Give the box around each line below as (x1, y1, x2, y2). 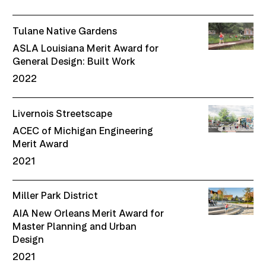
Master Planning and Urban (12, 220, 137, 232)
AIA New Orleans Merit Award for (12, 207, 164, 219)
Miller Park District (12, 189, 99, 202)
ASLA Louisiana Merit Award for (12, 42, 159, 54)
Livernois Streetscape (12, 107, 113, 119)
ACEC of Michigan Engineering (12, 124, 154, 137)
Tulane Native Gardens (12, 24, 118, 37)
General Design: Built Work (12, 55, 136, 67)
